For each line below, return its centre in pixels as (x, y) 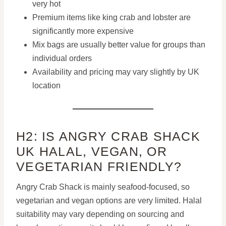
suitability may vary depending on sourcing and (100, 214)
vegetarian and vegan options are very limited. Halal (109, 201)
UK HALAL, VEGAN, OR (92, 151)
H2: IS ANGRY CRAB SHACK (108, 136)
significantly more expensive (83, 31)
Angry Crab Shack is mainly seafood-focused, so (103, 187)
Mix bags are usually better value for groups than (119, 45)
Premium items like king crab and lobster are (111, 17)
